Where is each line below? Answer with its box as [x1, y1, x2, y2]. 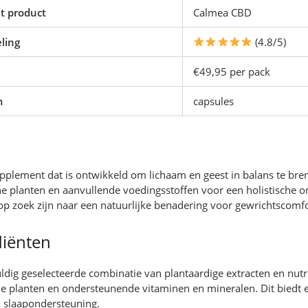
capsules [193, 93, 234, 108]
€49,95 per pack [193, 64, 271, 78]
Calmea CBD [193, 5, 252, 19]
